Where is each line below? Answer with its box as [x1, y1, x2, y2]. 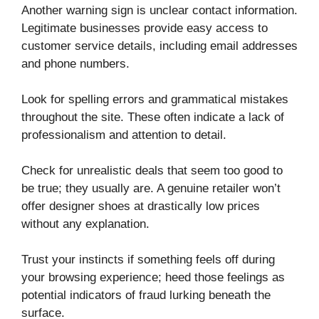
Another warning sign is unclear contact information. [21, 3, 298, 17]
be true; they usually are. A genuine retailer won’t [21, 181, 281, 195]
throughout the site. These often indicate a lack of [21, 110, 284, 124]
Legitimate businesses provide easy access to [21, 21, 268, 35]
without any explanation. [21, 216, 150, 231]
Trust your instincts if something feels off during [21, 252, 275, 266]
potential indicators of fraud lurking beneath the [21, 288, 271, 302]
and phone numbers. [21, 56, 130, 70]
